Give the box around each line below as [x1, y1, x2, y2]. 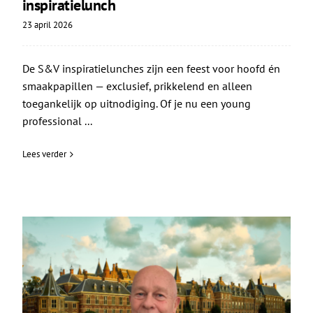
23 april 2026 [22, 19, 73, 31]
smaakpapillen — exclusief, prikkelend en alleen [22, 79, 252, 94]
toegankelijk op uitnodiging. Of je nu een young [22, 96, 251, 111]
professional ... [22, 114, 92, 129]
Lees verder [22, 148, 66, 161]
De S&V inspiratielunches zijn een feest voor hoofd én [22, 61, 280, 76]
